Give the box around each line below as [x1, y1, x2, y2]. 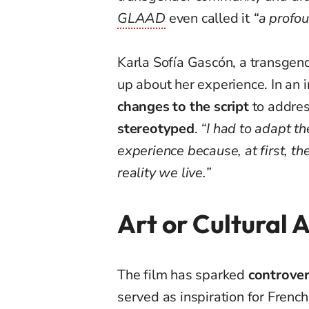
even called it [166, 9, 253, 28]
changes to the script [117, 97, 249, 117]
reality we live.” [117, 163, 211, 183]
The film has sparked [117, 266, 248, 285]
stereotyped [117, 119, 195, 139]
